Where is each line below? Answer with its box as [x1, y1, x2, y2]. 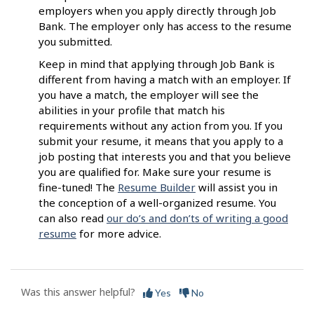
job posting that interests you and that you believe [39, 149, 291, 164]
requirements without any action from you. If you [39, 118, 282, 133]
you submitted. [39, 34, 112, 49]
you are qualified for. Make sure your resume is [39, 165, 271, 179]
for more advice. [76, 226, 161, 241]
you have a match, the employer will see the [39, 88, 259, 102]
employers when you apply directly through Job [39, 4, 276, 18]
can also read [39, 211, 107, 226]
